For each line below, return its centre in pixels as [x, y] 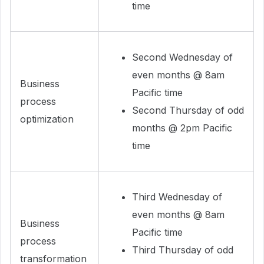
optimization [47, 119]
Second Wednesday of [182, 57]
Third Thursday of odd [183, 250]
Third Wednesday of [177, 197]
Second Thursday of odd [188, 110]
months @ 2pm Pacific [182, 128]
